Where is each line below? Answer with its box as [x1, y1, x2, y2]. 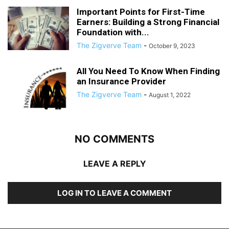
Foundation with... [77, 27, 149, 37]
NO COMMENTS [75, 133, 154, 145]
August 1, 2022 [149, 91, 191, 99]
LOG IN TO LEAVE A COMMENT [57, 188, 172, 198]
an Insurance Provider [77, 76, 166, 86]
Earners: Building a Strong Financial [77, 17, 219, 27]
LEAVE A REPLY [83, 158, 146, 169]
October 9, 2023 [149, 42, 195, 50]
